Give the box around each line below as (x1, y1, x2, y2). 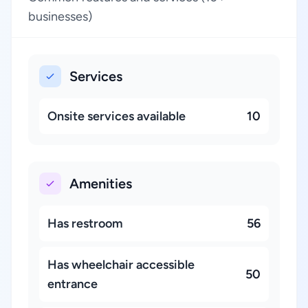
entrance (47, 276, 98, 291)
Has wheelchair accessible (47, 257, 195, 272)
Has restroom (47, 216, 123, 231)
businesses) (28, 9, 92, 24)
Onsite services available (47, 109, 186, 124)
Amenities (69, 175, 132, 192)
